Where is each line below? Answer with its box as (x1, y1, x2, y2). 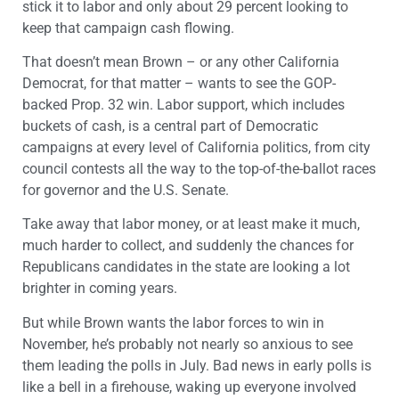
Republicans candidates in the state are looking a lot (22, 258, 350, 276)
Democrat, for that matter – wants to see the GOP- (22, 75, 336, 93)
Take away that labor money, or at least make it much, (22, 216, 360, 233)
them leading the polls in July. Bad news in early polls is (22, 356, 371, 374)
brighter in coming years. (22, 280, 177, 297)
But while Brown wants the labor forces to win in (22, 313, 324, 331)
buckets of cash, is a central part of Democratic (22, 118, 318, 135)
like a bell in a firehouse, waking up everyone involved (22, 378, 356, 395)
